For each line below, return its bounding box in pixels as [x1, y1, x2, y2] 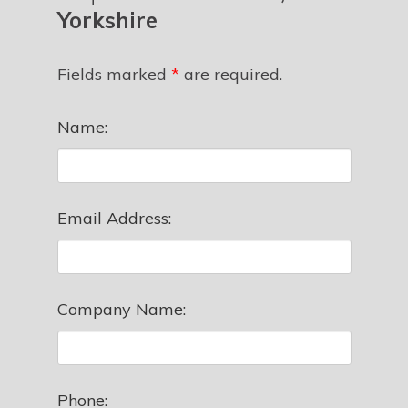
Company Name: [56, 298, 186, 320]
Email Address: [56, 207, 171, 229]
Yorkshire [56, 5, 158, 34]
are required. [178, 63, 282, 85]
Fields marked [56, 63, 171, 85]
